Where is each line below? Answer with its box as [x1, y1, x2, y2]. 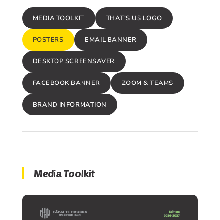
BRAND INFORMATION [32, 100, 107, 109]
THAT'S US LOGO [106, 14, 162, 23]
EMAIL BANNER [85, 35, 137, 44]
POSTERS [32, 35, 64, 44]
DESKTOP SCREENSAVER [32, 57, 115, 66]
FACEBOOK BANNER [32, 79, 100, 87]
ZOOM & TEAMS [121, 79, 173, 87]
